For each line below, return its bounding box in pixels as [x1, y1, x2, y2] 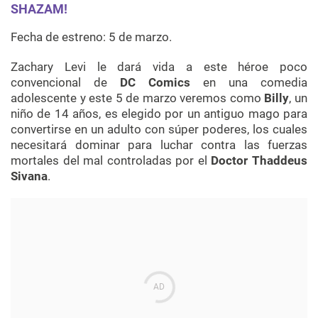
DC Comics [120, 75, 190, 90]
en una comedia [190, 75, 307, 90]
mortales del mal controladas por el [11, 153, 212, 168]
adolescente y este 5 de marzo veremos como [11, 91, 265, 106]
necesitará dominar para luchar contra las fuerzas [11, 138, 307, 153]
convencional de [11, 75, 120, 90]
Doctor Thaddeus [211, 153, 308, 168]
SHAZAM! [11, 1, 67, 17]
